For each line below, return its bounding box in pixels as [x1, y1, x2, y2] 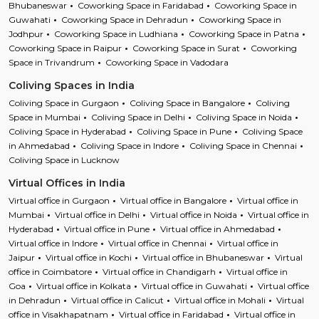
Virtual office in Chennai [108, 237, 206, 249]
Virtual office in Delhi [55, 209, 140, 220]
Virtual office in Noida [150, 209, 237, 220]
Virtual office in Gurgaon [9, 194, 110, 206]
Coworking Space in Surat [132, 42, 240, 53]
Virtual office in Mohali [174, 294, 266, 305]
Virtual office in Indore [9, 237, 98, 249]
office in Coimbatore [9, 266, 92, 277]
